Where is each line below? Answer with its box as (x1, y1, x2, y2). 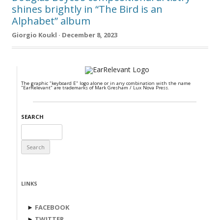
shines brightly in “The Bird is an (12, 2, 163, 16)
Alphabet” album (12, 14, 90, 27)
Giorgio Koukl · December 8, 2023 (12, 30, 117, 40)
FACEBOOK (35, 203, 69, 212)
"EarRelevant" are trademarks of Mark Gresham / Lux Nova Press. (21, 84, 169, 91)
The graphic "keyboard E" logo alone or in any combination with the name (21, 80, 191, 87)
